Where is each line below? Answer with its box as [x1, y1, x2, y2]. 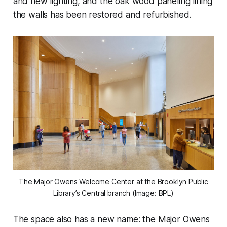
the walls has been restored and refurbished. [13, 10, 192, 20]
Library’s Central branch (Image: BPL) [53, 188, 174, 197]
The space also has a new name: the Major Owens [13, 214, 210, 224]
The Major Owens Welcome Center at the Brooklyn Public [19, 177, 208, 186]
